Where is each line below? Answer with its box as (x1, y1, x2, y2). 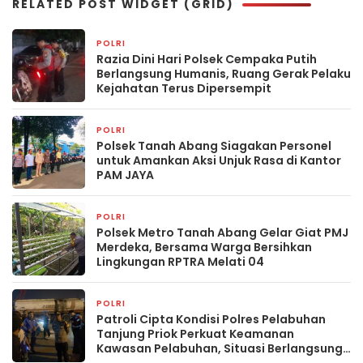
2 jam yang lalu (136, 298, 207, 310)
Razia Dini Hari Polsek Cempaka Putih (96, 51, 317, 67)
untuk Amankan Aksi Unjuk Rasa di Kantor (96, 152, 341, 169)
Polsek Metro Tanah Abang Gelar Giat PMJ (96, 224, 348, 241)
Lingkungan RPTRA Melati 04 (96, 254, 264, 270)
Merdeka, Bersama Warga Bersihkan (96, 239, 312, 255)
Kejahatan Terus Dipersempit (96, 80, 271, 96)
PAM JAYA (96, 167, 154, 183)
